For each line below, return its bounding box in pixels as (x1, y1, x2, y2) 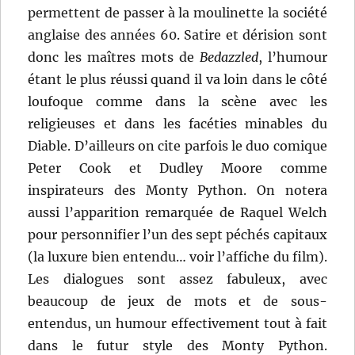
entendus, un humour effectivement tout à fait (28, 315, 327, 332)
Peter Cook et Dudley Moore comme (28, 160, 327, 177)
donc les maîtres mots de (28, 49, 200, 66)
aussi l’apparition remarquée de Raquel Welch (28, 204, 327, 221)
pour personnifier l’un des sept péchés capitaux (28, 227, 327, 243)
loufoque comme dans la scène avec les (28, 94, 327, 110)
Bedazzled (199, 49, 258, 66)
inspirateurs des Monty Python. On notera (28, 182, 327, 199)
